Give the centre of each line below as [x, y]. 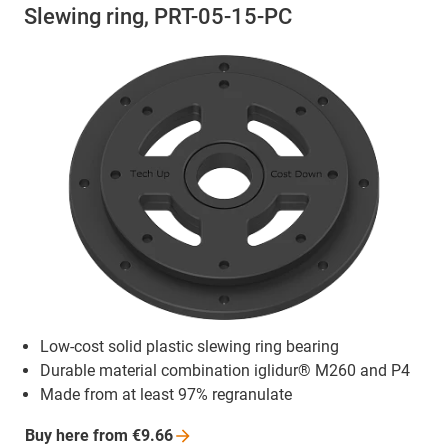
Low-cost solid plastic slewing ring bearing [189, 347]
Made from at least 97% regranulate [166, 395]
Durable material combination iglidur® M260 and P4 [225, 371]
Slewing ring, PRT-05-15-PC [158, 17]
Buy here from [78, 436]
